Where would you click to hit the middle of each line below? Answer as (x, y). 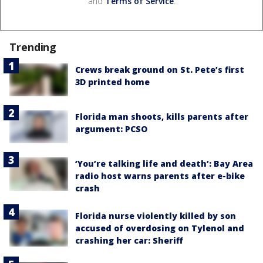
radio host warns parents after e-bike (160, 176)
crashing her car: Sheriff (129, 241)
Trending (33, 47)
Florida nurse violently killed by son (156, 216)
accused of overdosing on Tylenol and (160, 228)
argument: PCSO (111, 129)
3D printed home (112, 82)
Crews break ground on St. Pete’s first (160, 69)
